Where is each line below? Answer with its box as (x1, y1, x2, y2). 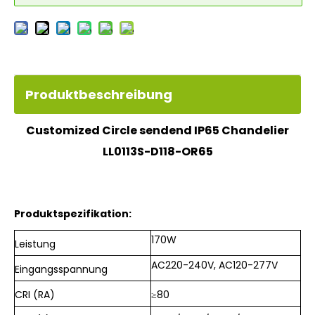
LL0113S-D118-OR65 (102, 143, 213, 160)
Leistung (15, 237, 56, 251)
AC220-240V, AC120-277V (151, 258, 278, 272)
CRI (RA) (15, 288, 55, 302)
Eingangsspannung (15, 262, 108, 276)
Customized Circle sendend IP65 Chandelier (26, 122, 289, 139)
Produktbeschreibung (25, 86, 172, 103)
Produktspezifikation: (14, 207, 131, 221)
